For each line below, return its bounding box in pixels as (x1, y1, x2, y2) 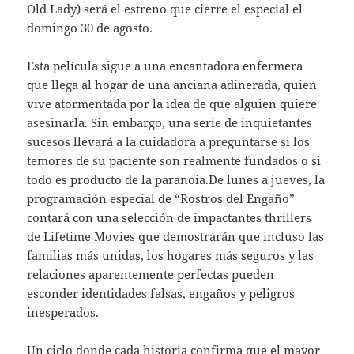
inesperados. (27, 303, 100, 320)
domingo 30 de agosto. (27, 19, 153, 36)
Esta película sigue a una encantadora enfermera (27, 57, 303, 73)
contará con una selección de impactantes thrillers (27, 209, 312, 225)
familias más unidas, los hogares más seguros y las (27, 247, 314, 263)
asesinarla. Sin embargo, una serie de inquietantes (27, 114, 313, 130)
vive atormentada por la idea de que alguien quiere (27, 95, 318, 111)
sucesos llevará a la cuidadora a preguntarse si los (27, 133, 311, 149)
